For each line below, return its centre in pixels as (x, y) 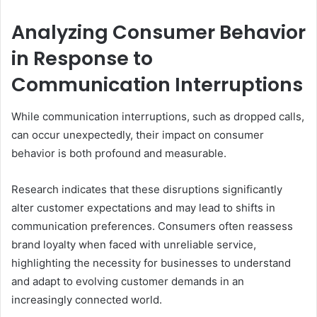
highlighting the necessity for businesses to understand (151, 263)
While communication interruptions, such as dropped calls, (158, 116)
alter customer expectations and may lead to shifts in (143, 207)
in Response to (82, 59)
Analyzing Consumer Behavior (158, 33)
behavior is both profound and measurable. (119, 153)
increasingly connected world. (87, 299)
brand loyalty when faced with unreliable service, (134, 244)
